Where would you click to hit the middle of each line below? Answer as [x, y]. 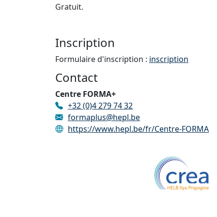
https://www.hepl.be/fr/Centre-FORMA [138, 129]
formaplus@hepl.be [104, 117]
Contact [77, 77]
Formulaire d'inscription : [102, 59]
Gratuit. [70, 7]
